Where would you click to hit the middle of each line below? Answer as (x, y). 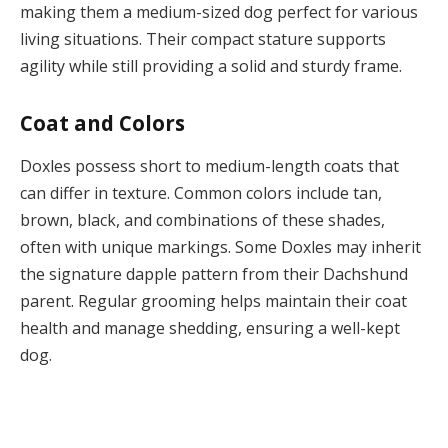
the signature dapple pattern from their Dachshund (214, 274)
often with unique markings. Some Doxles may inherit (220, 247)
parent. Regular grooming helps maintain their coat (213, 301)
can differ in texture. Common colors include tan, (201, 193)
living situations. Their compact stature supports (203, 38)
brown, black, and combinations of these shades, (202, 220)
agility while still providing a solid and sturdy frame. (211, 65)
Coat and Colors (102, 122)
